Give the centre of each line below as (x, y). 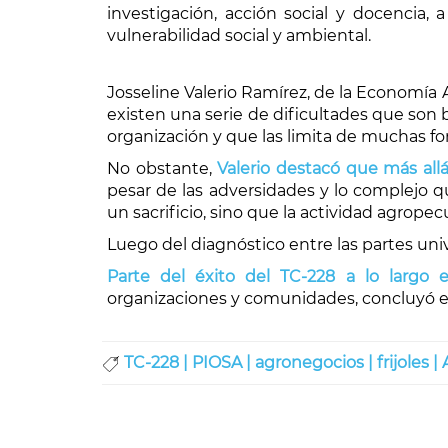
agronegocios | (316, 362)
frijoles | (409, 362)
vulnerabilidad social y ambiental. (239, 35)
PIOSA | (223, 362)
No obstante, (162, 168)
